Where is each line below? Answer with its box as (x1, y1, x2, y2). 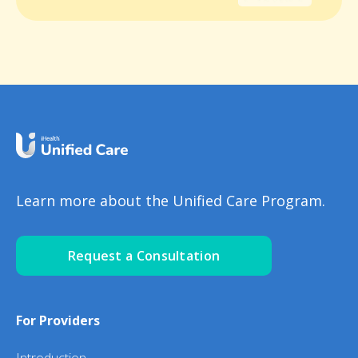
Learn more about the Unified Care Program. (16, 191, 325, 211)
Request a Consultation (67, 247, 221, 265)
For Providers (16, 312, 100, 330)
